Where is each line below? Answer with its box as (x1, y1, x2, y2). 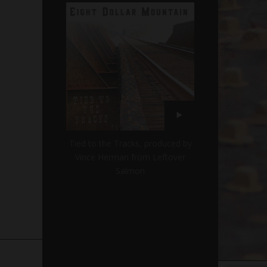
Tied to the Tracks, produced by (69, 137, 192, 149)
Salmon (116, 164, 145, 176)
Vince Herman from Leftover (75, 151, 185, 163)
